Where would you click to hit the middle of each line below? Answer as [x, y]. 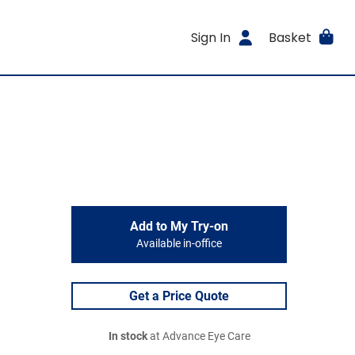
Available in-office [179, 244]
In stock [128, 336]
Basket [290, 37]
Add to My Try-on [179, 226]
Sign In [211, 37]
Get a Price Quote [179, 296]
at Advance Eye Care [198, 336]
